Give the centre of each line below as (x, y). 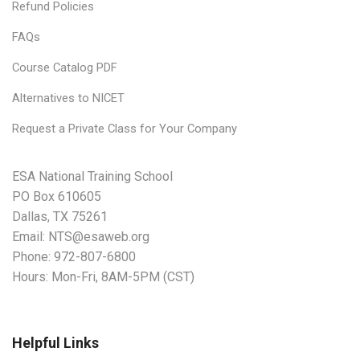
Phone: (33, 256)
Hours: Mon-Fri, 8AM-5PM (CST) (103, 276)
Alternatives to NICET (68, 98)
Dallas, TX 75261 (60, 216)
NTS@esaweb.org (99, 236)
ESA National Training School (92, 176)
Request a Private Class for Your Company (125, 128)
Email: (30, 236)
